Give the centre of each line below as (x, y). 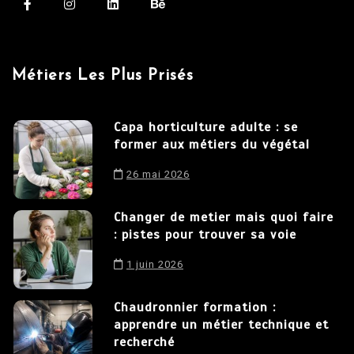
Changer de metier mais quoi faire (224, 218)
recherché (144, 343)
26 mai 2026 (158, 175)
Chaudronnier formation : (195, 308)
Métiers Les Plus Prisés (103, 76)
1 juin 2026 (155, 265)
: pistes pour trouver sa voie (205, 235)
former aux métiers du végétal (212, 145)
